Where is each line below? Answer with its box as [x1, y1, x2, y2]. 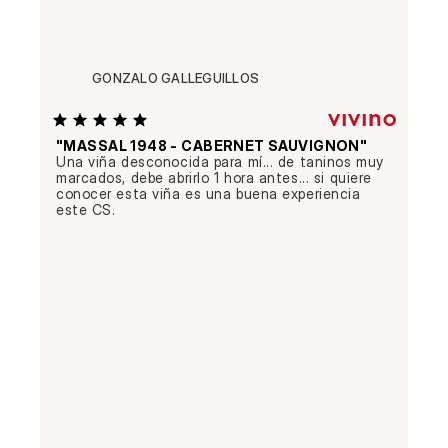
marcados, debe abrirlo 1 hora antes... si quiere [56, 169, 372, 186]
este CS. [56, 201, 116, 218]
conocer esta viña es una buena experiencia [56, 185, 361, 202]
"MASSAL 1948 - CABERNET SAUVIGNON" [56, 137, 368, 154]
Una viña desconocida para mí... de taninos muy [56, 153, 384, 170]
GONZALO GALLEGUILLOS [92, 70, 260, 86]
